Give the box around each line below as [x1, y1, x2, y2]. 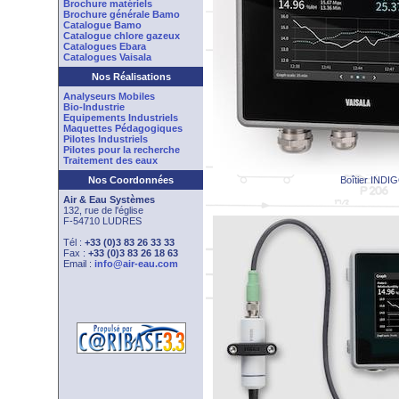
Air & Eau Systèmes [63, 194, 155, 205]
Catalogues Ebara [63, 41, 146, 52]
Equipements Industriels [63, 112, 178, 123]
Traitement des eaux [63, 155, 158, 166]
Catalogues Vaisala [63, 52, 151, 62]
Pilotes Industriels [63, 134, 148, 144]
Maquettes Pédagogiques [63, 123, 183, 134]
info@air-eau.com [94, 258, 178, 269]
